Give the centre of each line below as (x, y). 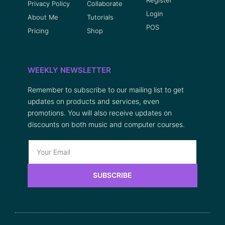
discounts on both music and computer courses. (106, 124)
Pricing (38, 30)
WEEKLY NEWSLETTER (69, 70)
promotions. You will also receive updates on (100, 113)
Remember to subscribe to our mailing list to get (106, 89)
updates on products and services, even (93, 101)
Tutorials (100, 17)
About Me (43, 17)
